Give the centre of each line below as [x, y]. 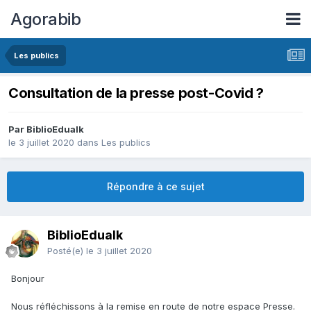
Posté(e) [67, 251]
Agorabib [45, 19]
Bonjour [28, 279]
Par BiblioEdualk [46, 129]
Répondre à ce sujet [155, 187]
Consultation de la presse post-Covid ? [136, 93]
